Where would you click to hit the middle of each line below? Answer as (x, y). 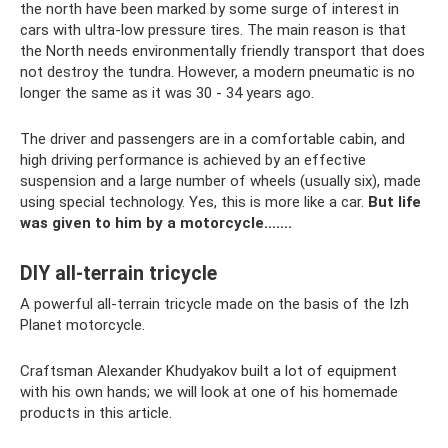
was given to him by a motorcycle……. (156, 222)
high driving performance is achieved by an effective (193, 159)
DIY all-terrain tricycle (118, 273)
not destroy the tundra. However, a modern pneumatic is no (217, 71)
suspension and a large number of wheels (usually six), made (220, 180)
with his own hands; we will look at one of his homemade (209, 391)
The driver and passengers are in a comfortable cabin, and (212, 138)
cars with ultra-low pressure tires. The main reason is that (213, 29)
